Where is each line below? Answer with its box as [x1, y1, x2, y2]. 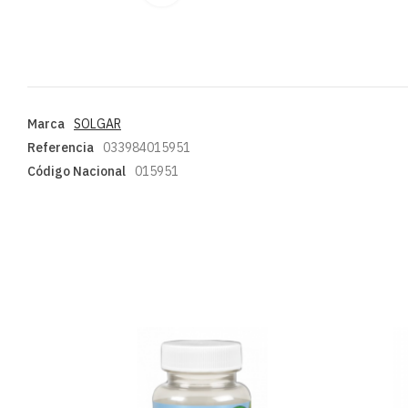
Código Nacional [27, 163, 126, 179]
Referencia [27, 139, 94, 156]
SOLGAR [74, 116, 121, 132]
